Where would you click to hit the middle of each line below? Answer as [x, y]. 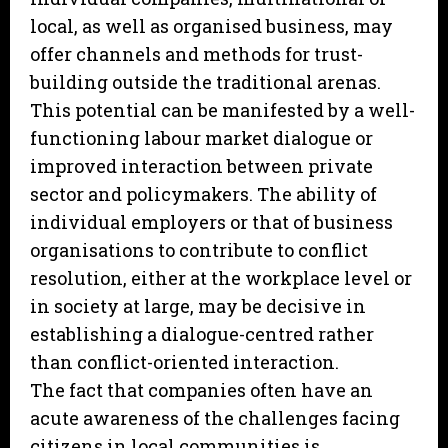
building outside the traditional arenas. [205, 82]
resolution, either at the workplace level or [221, 278]
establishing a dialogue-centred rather [202, 334]
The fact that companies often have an [201, 390]
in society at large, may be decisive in [198, 306]
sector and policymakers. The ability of [203, 194]
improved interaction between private [201, 166]
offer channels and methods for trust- [196, 54]
